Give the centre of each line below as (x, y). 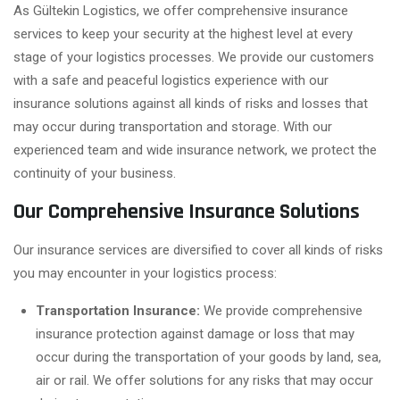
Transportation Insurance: (118, 310)
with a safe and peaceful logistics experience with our (171, 80)
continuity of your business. (95, 173)
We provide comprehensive (281, 310)
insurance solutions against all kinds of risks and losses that (191, 103)
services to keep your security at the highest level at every (183, 33)
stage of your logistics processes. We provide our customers (194, 57)
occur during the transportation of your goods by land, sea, (208, 357)
